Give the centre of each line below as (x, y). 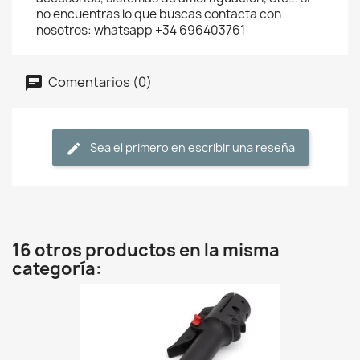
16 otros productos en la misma (146, 250)
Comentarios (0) (99, 82)
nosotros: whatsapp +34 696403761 (141, 30)
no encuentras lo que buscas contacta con (159, 14)
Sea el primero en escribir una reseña (192, 147)
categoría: (57, 269)
